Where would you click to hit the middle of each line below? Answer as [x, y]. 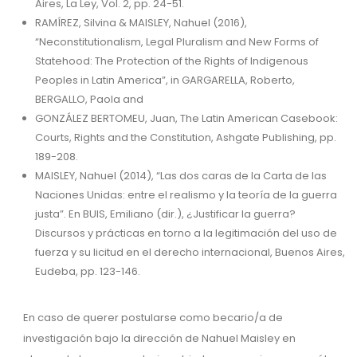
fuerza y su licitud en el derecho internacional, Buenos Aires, [190, 252]
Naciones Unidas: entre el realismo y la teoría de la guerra [186, 195]
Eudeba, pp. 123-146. [88, 271]
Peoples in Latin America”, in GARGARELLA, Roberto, [165, 80]
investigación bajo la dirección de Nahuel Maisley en [159, 338]
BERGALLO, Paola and [89, 99]
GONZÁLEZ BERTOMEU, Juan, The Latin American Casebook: [186, 118]
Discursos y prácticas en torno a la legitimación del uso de [186, 233]
